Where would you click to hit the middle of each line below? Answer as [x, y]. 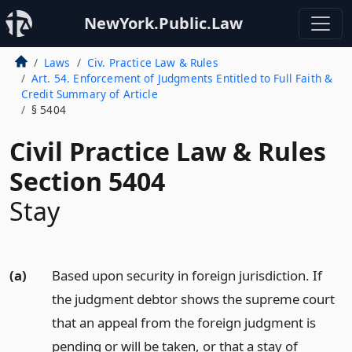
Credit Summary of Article [89, 94]
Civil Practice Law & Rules [168, 151]
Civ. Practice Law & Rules [152, 62]
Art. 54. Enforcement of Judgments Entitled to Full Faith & [182, 78]
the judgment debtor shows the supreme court [193, 299]
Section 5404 [87, 181]
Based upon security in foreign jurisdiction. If [187, 275]
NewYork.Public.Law [163, 23]
